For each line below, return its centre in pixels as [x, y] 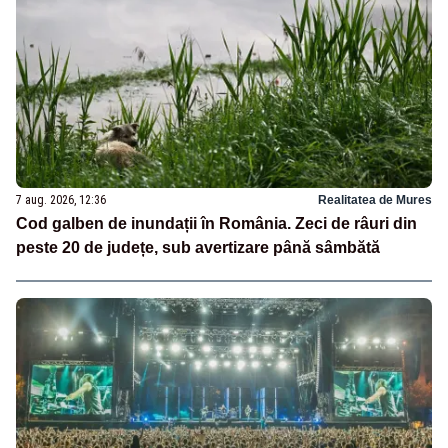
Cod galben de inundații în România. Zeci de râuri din [216, 223]
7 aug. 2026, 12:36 [61, 199]
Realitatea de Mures [375, 199]
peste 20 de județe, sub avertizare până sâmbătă [198, 247]
